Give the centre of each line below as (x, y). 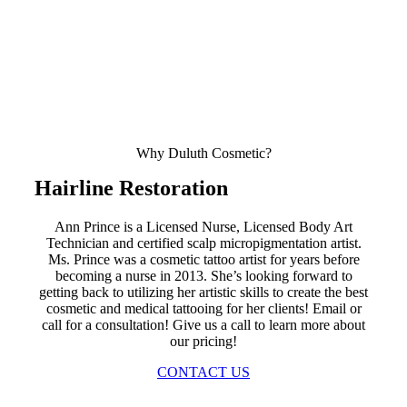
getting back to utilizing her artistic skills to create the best (203, 292)
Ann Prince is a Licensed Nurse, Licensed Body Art (203, 227)
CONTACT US (203, 372)
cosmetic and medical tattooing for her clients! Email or (203, 308)
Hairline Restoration (131, 188)
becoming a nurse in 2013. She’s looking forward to (203, 276)
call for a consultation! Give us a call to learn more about (203, 325)
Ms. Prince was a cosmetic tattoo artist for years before (203, 259)
